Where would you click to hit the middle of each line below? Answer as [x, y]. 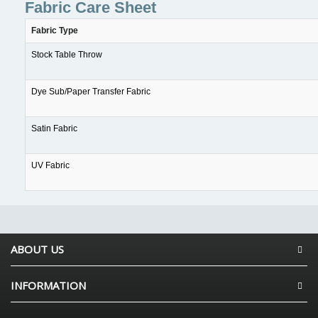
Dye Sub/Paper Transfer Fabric [91, 92]
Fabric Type [55, 31]
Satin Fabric [54, 128]
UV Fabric [50, 165]
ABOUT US [37, 249]
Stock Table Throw [67, 55]
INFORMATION [48, 285]
